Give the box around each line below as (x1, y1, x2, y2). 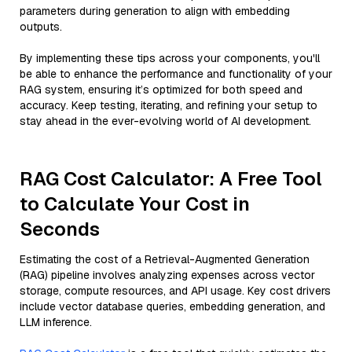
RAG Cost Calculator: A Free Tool (20, 167, 322, 191)
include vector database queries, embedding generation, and (20, 299, 325, 313)
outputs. (20, 20, 62, 34)
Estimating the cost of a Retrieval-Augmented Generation (20, 252, 310, 266)
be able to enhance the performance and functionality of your (20, 67, 332, 81)
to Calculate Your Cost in (20, 192, 250, 216)
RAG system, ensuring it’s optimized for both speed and (20, 82, 302, 97)
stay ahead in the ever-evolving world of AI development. (20, 114, 311, 128)
